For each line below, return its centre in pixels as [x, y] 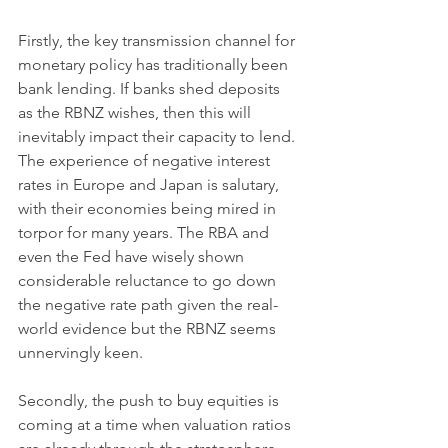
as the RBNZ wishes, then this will [136, 112]
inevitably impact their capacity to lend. [158, 136]
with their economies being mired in [149, 208]
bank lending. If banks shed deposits [151, 88]
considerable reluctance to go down [149, 280]
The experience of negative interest [146, 160]
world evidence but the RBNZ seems [149, 328]
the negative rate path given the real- [148, 304]
